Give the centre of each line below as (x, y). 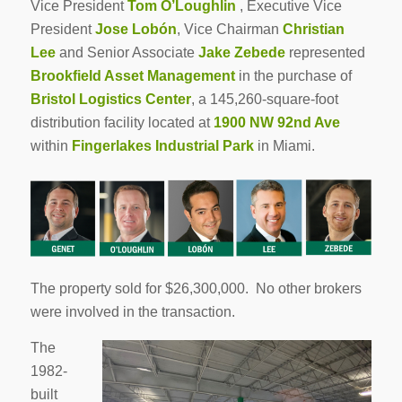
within (51, 146)
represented (325, 53)
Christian (313, 30)
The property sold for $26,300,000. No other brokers (196, 289)
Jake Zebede (241, 53)
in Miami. (284, 146)
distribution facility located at (122, 123)
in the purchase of (293, 76)
